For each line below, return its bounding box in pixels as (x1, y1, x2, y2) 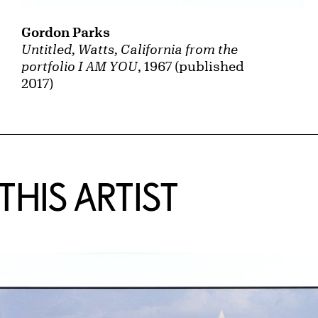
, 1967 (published (138, 59, 245, 74)
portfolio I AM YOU (21, 59, 138, 74)
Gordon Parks (21, 25, 111, 40)
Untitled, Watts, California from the (21, 42, 238, 57)
